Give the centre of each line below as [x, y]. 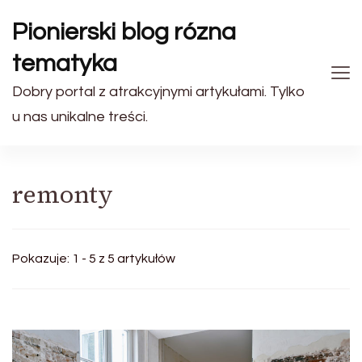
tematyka [65, 63]
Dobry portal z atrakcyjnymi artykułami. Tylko [159, 92]
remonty [63, 194]
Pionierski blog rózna [124, 32]
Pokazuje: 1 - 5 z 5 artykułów [94, 259]
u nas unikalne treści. [80, 117]
